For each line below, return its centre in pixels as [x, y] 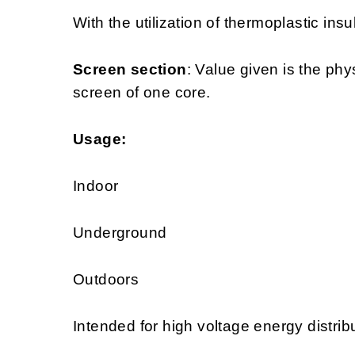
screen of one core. [142, 93]
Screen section [130, 70]
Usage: [100, 139]
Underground [120, 233]
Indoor [96, 186]
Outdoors [106, 280]
